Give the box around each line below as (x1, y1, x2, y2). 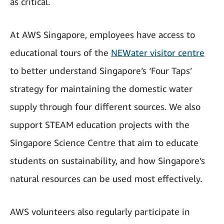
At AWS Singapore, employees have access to (10, 29, 195, 40)
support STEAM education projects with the (10, 119, 189, 130)
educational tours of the (10, 47, 111, 58)
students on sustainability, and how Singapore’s (10, 155, 205, 166)
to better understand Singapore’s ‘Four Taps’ (10, 65, 192, 76)
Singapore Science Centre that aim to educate (10, 137, 198, 148)
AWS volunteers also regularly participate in (10, 206, 190, 217)
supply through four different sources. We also (10, 101, 200, 112)
